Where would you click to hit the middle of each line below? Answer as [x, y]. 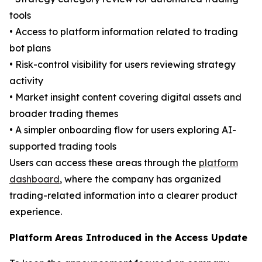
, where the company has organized [140, 179]
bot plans [30, 48]
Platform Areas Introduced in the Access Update [128, 238]
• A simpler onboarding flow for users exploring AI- [123, 130]
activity [26, 81]
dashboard [35, 179]
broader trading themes [64, 114]
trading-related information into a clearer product [123, 196]
